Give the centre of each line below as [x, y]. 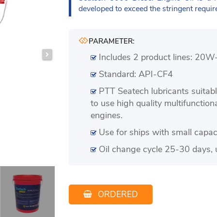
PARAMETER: [112, 41]
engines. [107, 115]
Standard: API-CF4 [137, 74]
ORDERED [118, 194]
